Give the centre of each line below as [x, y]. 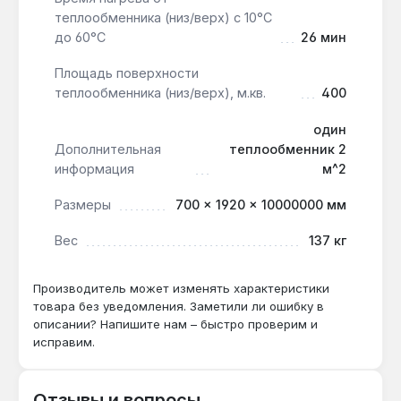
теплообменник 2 [288, 149]
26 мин [324, 37]
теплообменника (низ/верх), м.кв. [160, 93]
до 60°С [80, 37]
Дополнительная [108, 149]
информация [94, 168]
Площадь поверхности [127, 73]
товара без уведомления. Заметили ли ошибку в [179, 306]
